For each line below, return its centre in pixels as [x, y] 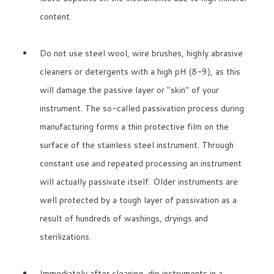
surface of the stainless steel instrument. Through [137, 145]
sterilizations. [65, 237]
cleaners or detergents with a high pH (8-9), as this [140, 72]
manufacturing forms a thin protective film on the [134, 127]
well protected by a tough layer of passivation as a [138, 200]
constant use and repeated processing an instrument [141, 164]
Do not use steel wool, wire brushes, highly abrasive [141, 54]
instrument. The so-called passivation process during [142, 109]
